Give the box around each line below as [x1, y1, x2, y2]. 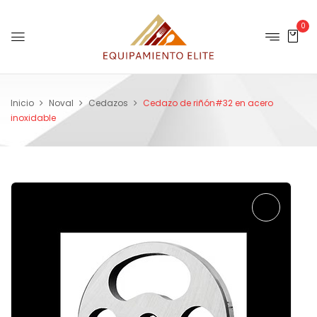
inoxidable [11, 112, 56, 124]
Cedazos [88, 97, 128, 109]
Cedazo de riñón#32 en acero [143, 97, 273, 109]
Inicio [11, 97, 34, 109]
